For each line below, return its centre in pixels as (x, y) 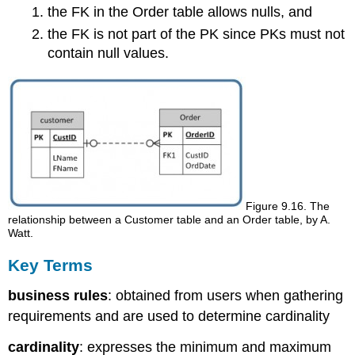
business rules (58, 296)
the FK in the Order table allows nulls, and (179, 11)
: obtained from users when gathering (226, 296)
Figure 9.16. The (288, 206)
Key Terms (51, 265)
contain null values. (108, 53)
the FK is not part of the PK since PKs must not (196, 34)
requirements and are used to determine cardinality (169, 317)
